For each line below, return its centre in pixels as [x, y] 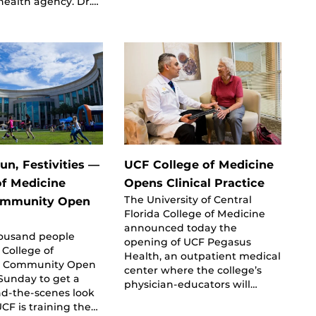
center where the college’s [193, 270]
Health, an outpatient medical [202, 256]
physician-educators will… [190, 284]
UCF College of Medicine [199, 164]
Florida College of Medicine [194, 213]
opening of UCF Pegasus [187, 242]
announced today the [180, 227]
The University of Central [188, 199]
